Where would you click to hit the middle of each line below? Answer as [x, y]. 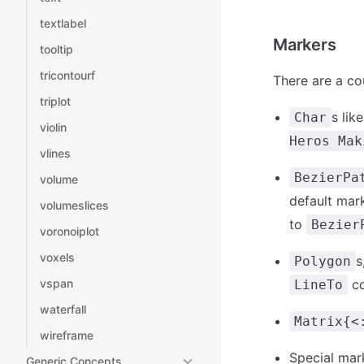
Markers [305, 45]
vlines [55, 153]
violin [53, 127]
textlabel [63, 23]
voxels [57, 257]
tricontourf [67, 75]
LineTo [318, 285]
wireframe [67, 335]
